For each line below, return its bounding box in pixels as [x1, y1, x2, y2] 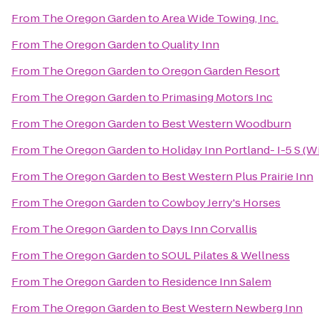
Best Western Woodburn [162, 116, 291, 131]
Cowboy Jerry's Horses [162, 195, 281, 210]
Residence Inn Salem [162, 274, 271, 289]
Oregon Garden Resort [162, 63, 280, 78]
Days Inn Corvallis [162, 221, 257, 236]
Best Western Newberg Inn [162, 300, 303, 315]
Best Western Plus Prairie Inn [162, 169, 313, 184]
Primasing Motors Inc [162, 90, 273, 105]
